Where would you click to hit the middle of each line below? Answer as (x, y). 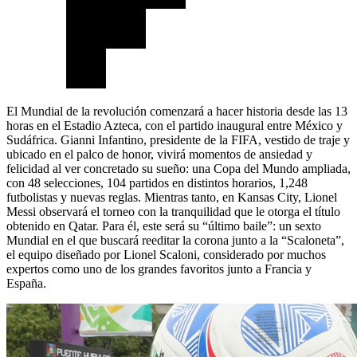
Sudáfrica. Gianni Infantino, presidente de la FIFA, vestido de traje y (178, 140)
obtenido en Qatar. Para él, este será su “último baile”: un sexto (164, 226)
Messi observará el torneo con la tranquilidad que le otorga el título (173, 212)
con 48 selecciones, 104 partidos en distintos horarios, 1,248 (157, 183)
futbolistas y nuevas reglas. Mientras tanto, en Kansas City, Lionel (172, 198)
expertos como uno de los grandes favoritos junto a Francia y (159, 269)
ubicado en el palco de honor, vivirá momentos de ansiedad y (159, 155)
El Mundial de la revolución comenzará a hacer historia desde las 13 (177, 112)
